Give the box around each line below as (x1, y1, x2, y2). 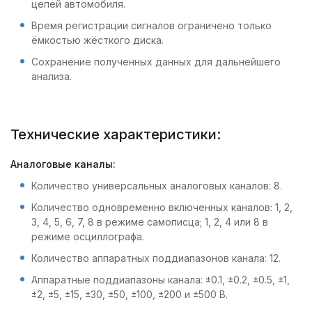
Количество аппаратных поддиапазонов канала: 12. (31, 252, 281, 264)
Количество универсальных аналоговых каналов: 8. (31, 180, 282, 192)
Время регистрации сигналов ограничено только (31, 19, 272, 31)
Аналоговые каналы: (10, 158, 116, 170)
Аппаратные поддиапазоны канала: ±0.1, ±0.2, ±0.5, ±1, (31, 274, 290, 286)
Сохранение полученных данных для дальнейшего (31, 56, 281, 68)
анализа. (31, 70, 72, 82)
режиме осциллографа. (31, 231, 144, 242)
